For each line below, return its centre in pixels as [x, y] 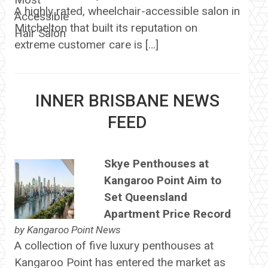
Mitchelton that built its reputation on [106, 28]
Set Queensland [145, 197]
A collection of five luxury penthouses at [114, 246]
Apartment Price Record [167, 214]
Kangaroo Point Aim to [162, 181]
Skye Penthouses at [156, 164]
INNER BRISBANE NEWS [127, 101]
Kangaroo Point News [74, 230]
